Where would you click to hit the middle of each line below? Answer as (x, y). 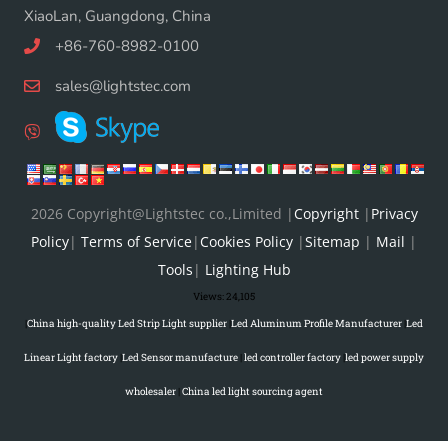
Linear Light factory (71, 357)
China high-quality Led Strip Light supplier (127, 323)
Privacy (394, 213)
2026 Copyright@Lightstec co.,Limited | (162, 213)
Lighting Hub (245, 269)
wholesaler (150, 391)
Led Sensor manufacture (180, 357)
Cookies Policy (246, 241)
